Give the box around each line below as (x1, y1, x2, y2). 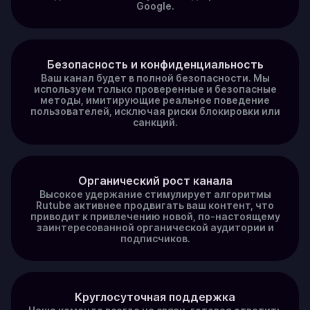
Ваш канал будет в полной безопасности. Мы (40, 72, 270, 84)
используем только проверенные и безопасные (33, 83, 277, 95)
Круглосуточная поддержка (75, 290, 235, 304)
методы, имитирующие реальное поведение (40, 94, 270, 106)
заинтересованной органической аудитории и (36, 221, 274, 233)
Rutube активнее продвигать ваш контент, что (36, 199, 274, 211)
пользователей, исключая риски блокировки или (30, 105, 280, 117)
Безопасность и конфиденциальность (46, 57, 264, 71)
